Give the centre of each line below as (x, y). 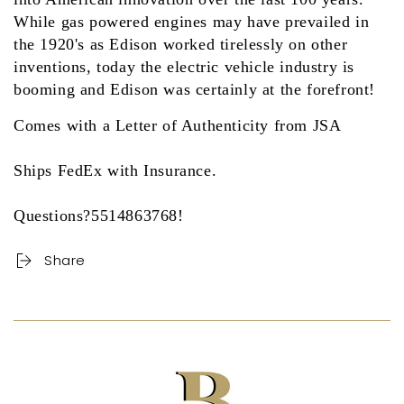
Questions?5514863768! (99, 215)
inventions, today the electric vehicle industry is (184, 66)
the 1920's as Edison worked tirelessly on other (181, 44)
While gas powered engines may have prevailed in (192, 21)
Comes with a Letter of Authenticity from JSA (180, 125)
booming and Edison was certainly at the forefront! (197, 89)
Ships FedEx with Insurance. (115, 170)
